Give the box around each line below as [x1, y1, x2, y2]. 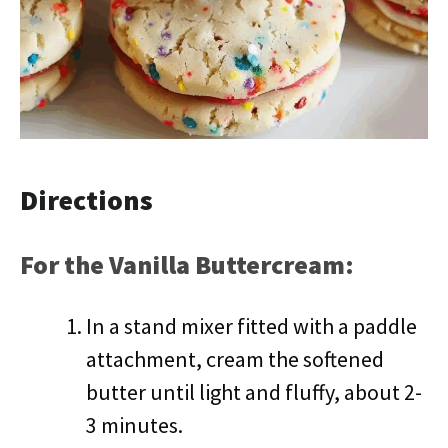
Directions [20, 182, 153, 218]
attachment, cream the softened [86, 345, 384, 373]
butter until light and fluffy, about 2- [86, 378, 422, 406]
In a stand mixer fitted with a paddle [86, 312, 417, 340]
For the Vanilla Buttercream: [20, 248, 354, 281]
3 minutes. [86, 411, 183, 439]
